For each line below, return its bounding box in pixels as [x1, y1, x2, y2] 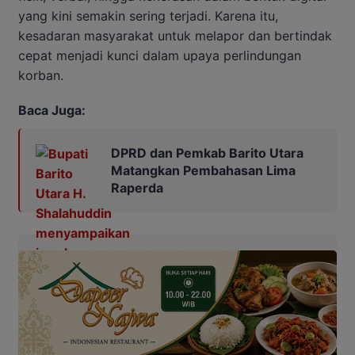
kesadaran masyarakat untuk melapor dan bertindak [18, 27, 332, 44]
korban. [18, 67, 63, 83]
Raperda [111, 179, 163, 196]
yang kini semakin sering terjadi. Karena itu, [18, 7, 278, 24]
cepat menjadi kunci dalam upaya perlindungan [18, 47, 301, 63]
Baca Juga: [18, 101, 86, 118]
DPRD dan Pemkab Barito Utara [111, 144, 303, 161]
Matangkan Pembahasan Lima [111, 162, 296, 178]
